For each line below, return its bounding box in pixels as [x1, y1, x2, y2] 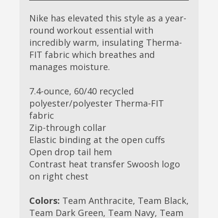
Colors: [29, 195, 60, 207]
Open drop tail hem [29, 146, 112, 158]
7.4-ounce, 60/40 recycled [29, 85, 134, 97]
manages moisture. [29, 61, 110, 73]
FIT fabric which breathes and [29, 49, 155, 61]
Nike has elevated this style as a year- [29, 12, 186, 24]
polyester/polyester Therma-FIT [29, 97, 164, 109]
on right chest [29, 170, 89, 182]
